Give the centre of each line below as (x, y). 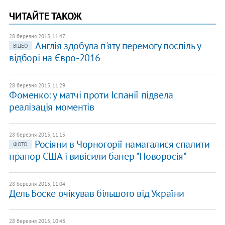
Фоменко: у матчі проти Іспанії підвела (91, 95)
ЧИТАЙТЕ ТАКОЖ (45, 16)
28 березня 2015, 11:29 (37, 86)
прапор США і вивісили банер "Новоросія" (98, 156)
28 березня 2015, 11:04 (37, 184)
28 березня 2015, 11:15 (37, 135)
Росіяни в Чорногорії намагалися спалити (122, 144)
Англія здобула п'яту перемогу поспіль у (118, 46)
